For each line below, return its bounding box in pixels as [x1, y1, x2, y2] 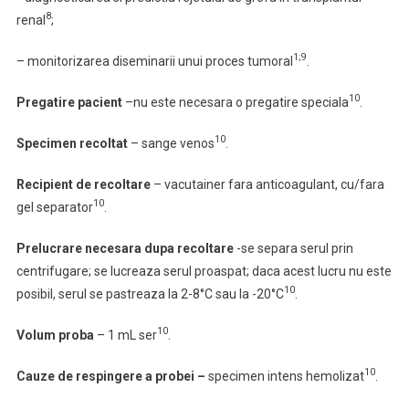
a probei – [144, 369, 208, 383]
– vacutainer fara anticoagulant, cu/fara [152, 177, 384, 192]
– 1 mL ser [93, 328, 157, 342]
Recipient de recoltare [16, 177, 153, 192]
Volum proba [16, 328, 94, 342]
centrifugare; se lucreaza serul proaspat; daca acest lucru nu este [16, 264, 392, 278]
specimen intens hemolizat [207, 369, 364, 383]
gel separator [16, 200, 93, 215]
